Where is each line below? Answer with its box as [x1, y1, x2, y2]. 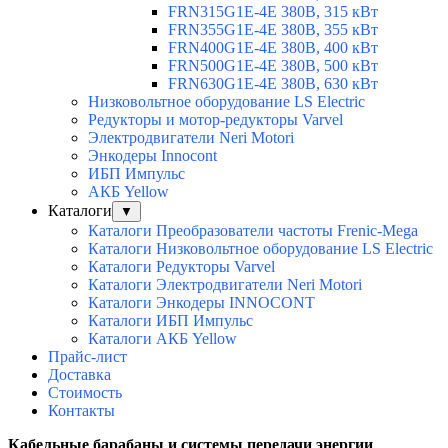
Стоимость [48, 384, 122, 402]
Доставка [48, 366, 111, 384]
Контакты [48, 402, 115, 420]
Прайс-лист [48, 348, 127, 366]
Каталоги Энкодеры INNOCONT [88, 294, 315, 312]
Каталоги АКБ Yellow [88, 330, 237, 348]
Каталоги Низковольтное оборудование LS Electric [88, 240, 433, 258]
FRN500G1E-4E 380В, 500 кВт [168, 57, 378, 75]
